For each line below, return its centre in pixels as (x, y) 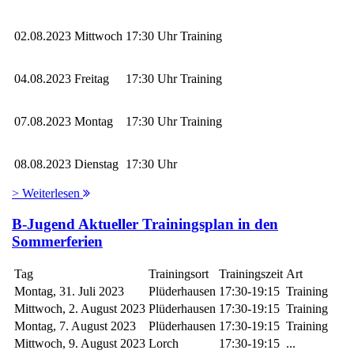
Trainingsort (179, 274)
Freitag (92, 79)
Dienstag (96, 164)
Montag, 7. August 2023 (75, 326)
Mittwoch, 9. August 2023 (80, 344)
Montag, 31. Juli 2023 (69, 292)
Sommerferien (57, 241)
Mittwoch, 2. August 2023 (80, 309)
